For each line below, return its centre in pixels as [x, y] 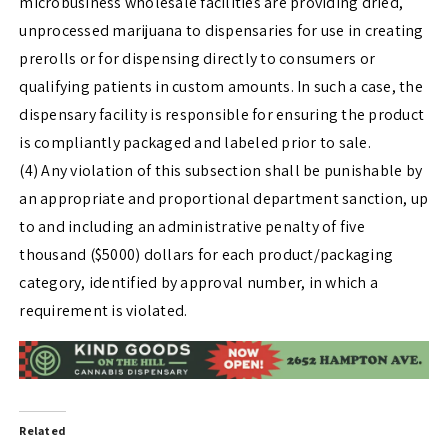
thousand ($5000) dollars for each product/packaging [206, 255]
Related [43, 430]
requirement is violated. [103, 311]
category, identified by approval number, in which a [199, 283]
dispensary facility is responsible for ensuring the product [222, 115]
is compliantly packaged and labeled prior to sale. [195, 143]
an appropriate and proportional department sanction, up [224, 199]
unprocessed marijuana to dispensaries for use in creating [221, 31]
